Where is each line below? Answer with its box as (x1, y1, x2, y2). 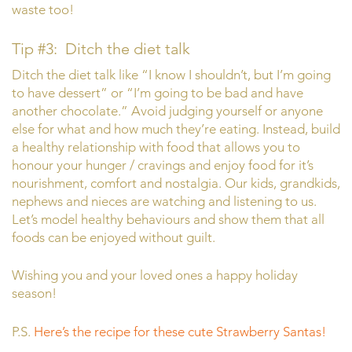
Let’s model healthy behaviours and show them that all (12, 211, 324, 227)
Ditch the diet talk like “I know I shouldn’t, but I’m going (12, 66, 331, 82)
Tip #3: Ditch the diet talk (12, 38, 190, 58)
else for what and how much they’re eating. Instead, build (12, 120, 340, 137)
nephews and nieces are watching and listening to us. (12, 192, 317, 209)
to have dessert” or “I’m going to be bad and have (12, 84, 303, 101)
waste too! (12, 2, 74, 18)
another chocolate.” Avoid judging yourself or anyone (12, 102, 323, 119)
